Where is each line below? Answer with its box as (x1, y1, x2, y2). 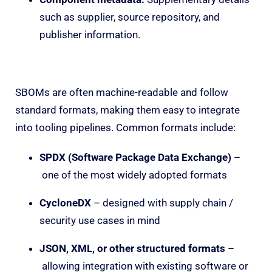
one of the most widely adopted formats (39, 168, 227, 181)
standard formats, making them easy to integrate (15, 103, 240, 116)
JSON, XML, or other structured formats (39, 242, 225, 254)
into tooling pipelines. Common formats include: (15, 121, 236, 134)
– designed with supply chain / (91, 196, 233, 209)
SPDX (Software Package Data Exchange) (39, 151, 231, 163)
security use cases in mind (39, 214, 160, 226)
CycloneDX (39, 196, 91, 209)
